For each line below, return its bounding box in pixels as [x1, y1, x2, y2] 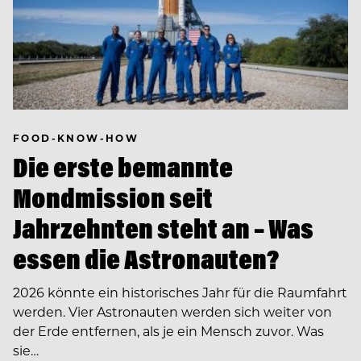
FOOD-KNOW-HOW [13, 131, 139, 145]
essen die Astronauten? [13, 241, 279, 276]
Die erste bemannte [13, 149, 233, 185]
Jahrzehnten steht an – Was [13, 210, 313, 246]
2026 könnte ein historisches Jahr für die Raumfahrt [13, 283, 347, 301]
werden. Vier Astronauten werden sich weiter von [13, 302, 332, 320]
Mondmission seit [13, 180, 213, 215]
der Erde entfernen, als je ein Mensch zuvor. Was [13, 322, 324, 339]
